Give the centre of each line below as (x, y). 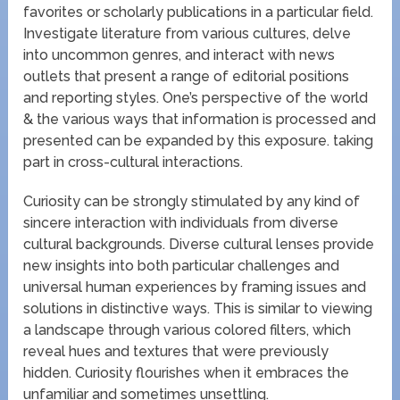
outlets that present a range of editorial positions (187, 76)
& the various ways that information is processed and (200, 119)
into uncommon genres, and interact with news (179, 54)
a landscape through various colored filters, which (187, 329)
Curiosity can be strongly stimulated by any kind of (192, 201)
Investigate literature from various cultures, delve (187, 33)
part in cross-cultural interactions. (133, 162)
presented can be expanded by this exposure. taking (199, 140)
